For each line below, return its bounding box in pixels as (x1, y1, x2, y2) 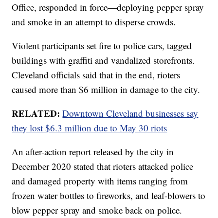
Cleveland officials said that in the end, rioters (12, 69, 181, 81)
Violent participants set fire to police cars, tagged (12, 39, 192, 52)
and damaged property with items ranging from (12, 175, 188, 187)
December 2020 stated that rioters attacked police (12, 160, 194, 173)
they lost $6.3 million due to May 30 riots (12, 122, 167, 134)
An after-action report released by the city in (12, 145, 174, 158)
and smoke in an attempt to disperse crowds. (12, 16, 176, 28)
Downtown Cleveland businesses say (62, 107, 199, 120)
